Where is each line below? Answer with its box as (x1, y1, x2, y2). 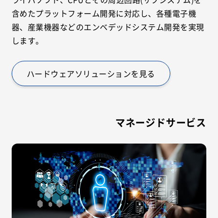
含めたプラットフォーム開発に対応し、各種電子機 (12, 7, 197, 19)
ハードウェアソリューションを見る (27, 67, 155, 79)
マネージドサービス (115, 115, 206, 129)
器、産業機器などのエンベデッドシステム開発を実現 (12, 21, 204, 33)
